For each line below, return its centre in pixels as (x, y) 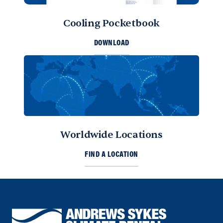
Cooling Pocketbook (111, 23)
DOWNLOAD (111, 44)
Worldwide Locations (111, 135)
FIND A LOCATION (111, 155)
